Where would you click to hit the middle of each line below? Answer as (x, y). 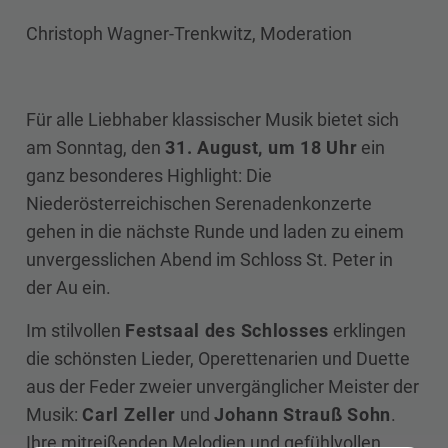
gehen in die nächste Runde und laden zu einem (215, 231)
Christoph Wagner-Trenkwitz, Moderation (189, 33)
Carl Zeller (129, 414)
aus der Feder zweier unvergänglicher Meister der (223, 386)
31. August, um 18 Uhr (261, 147)
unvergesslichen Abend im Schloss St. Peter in (210, 259)
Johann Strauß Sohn (303, 414)
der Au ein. (69, 287)
